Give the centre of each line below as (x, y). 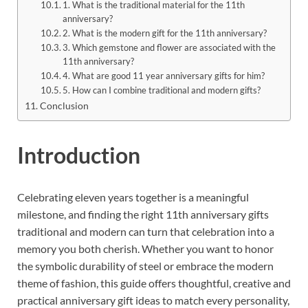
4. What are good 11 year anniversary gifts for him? (164, 75)
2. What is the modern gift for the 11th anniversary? (165, 33)
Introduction (79, 155)
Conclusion (64, 105)
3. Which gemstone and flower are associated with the (169, 47)
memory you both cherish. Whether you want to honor (145, 249)
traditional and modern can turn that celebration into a (146, 232)
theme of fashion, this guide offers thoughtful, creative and (154, 283)
